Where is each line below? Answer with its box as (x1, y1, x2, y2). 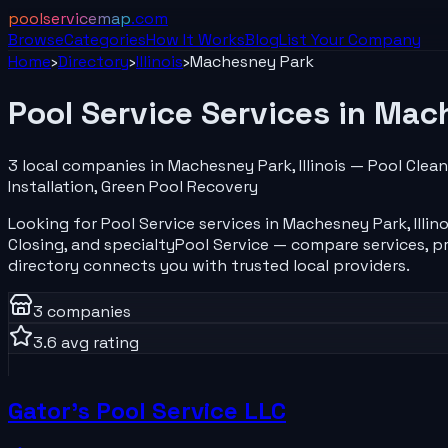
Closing (8, 233, 64, 255)
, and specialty (64, 233, 175, 255)
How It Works (146, 29, 245, 50)
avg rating (57, 331, 139, 353)
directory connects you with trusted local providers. (8, 254, 410, 276)
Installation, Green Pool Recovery (8, 175, 258, 197)
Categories (64, 29, 146, 50)
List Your (279, 29, 348, 50)
